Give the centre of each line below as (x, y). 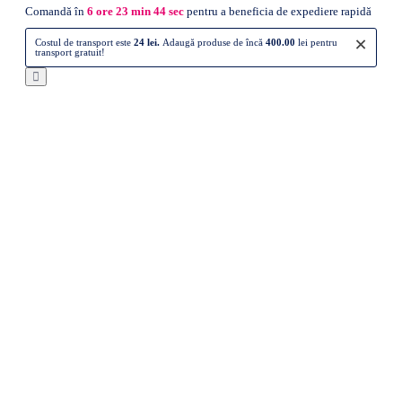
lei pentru (316, 42)
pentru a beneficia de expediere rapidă (278, 11)
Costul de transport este (84, 42)
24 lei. (148, 42)
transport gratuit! (70, 52)
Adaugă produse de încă (214, 42)
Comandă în (56, 11)
